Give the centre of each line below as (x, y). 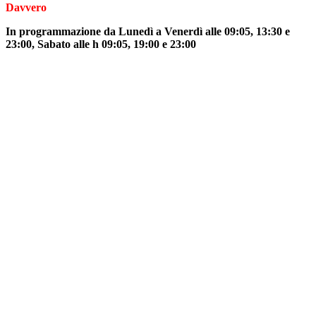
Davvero (26, 8)
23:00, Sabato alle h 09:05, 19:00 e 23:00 (101, 44)
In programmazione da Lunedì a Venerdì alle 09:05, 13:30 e (148, 32)
